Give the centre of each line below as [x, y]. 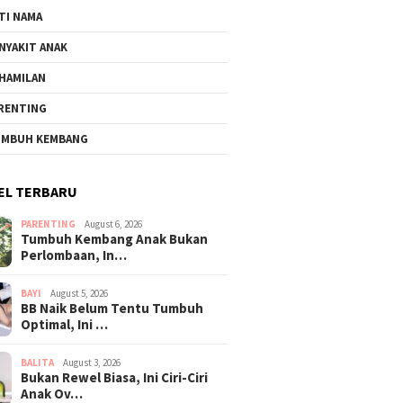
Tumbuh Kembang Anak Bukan [115, 239]
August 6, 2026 [114, 224]
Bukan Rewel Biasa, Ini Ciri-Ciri [115, 377]
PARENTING [49, 224]
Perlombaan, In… [74, 255]
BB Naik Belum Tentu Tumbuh [112, 308]
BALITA [38, 363]
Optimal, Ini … [65, 324]
